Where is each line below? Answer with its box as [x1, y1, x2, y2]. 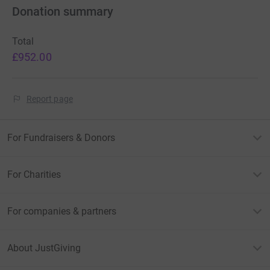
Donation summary [12, 4, 113, 19]
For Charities [7, 169, 61, 181]
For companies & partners [7, 206, 116, 218]
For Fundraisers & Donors [7, 132, 115, 144]
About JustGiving [7, 242, 81, 254]
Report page [27, 94, 73, 104]
